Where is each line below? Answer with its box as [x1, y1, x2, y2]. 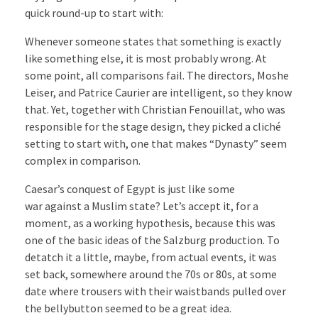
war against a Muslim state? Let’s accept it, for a [25, 199, 258, 214]
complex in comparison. [25, 153, 141, 168]
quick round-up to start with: [25, 6, 163, 21]
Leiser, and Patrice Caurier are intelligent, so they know [25, 85, 292, 100]
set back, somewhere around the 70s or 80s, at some [25, 267, 277, 282]
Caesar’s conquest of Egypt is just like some [25, 182, 235, 197]
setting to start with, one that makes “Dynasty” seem [25, 136, 287, 151]
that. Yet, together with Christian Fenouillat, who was [25, 102, 285, 117]
